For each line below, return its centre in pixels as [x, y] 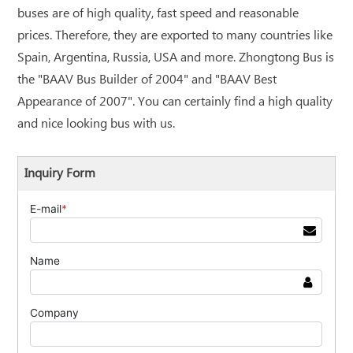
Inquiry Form [60, 173]
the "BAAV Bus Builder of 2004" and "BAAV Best [147, 80]
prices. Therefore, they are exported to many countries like [175, 35]
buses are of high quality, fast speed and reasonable [158, 13]
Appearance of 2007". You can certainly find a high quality [175, 102]
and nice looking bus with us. [97, 124]
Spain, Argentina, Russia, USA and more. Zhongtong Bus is [176, 58]
